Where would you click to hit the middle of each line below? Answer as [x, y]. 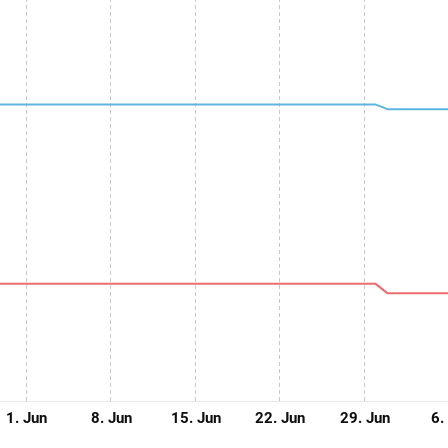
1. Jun [27, 418]
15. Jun [195, 418]
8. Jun [111, 418]
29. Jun [364, 418]
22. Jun [280, 418]
